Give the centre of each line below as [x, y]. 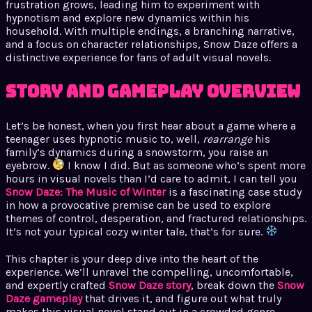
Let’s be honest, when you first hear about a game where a [151, 125]
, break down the [234, 285]
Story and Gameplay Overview [153, 91]
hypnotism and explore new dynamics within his [127, 17]
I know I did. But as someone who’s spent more [186, 165]
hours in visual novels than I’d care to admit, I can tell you [151, 178]
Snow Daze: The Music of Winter [86, 192]
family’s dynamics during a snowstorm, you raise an [137, 152]
